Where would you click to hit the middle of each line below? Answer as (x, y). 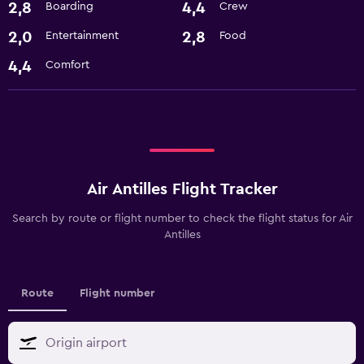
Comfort (67, 65)
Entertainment (82, 35)
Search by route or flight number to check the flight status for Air (182, 218)
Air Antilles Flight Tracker (182, 189)
